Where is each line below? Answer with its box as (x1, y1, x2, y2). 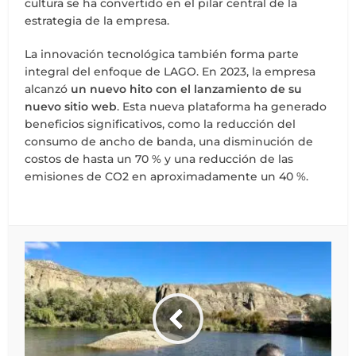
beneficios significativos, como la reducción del (25, 116, 296, 131)
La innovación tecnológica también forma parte (25, 46, 300, 61)
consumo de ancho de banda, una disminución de (25, 133, 314, 149)
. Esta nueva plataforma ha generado (117, 99, 327, 114)
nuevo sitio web (25, 99, 118, 114)
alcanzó (25, 81, 72, 96)
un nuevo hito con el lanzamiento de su (71, 81, 303, 96)
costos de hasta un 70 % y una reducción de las (25, 151, 294, 166)
